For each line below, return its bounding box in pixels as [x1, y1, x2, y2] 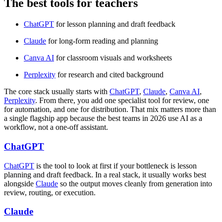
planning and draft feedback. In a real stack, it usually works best [4, 170, 206, 179]
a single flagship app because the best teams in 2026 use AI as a [4, 114, 202, 123]
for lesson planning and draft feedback [54, 20, 175, 29]
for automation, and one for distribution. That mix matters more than [4, 105, 216, 114]
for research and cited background [55, 70, 164, 79]
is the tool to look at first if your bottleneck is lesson [34, 161, 197, 170]
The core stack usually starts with [4, 87, 110, 96]
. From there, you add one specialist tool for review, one [35, 96, 209, 105]
